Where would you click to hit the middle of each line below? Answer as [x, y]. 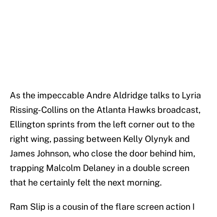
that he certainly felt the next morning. [86, 183]
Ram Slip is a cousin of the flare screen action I [102, 207]
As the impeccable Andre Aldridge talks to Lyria [105, 95]
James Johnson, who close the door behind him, [102, 154]
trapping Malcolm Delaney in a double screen [100, 168]
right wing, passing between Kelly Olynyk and [100, 139]
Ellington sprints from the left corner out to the [102, 124]
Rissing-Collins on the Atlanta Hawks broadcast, [105, 110]
